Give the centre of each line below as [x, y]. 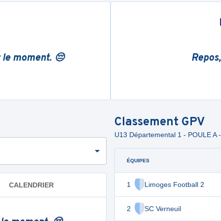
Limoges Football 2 [174, 184]
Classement [148, 122]
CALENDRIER [31, 185]
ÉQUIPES [138, 160]
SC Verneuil [163, 209]
